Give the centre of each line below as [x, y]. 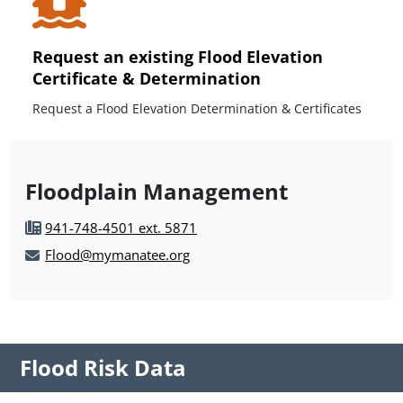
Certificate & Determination [147, 78]
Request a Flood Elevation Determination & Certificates [197, 108]
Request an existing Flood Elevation [178, 56]
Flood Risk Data [103, 367]
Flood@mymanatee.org [117, 254]
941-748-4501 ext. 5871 [121, 227]
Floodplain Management [157, 191]
